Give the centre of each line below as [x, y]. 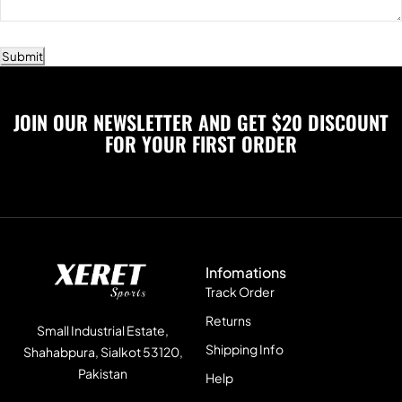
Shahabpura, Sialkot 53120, [103, 352]
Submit [22, 57]
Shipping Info [245, 350]
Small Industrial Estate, [103, 331]
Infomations [246, 273]
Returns [228, 321]
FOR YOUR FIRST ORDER [201, 144]
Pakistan [103, 374]
